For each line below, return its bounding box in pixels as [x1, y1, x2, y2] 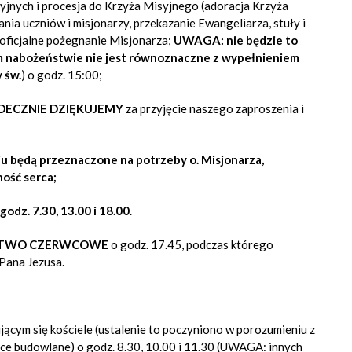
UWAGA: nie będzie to [174, 33, 298, 47]
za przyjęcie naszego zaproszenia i [126, 101, 304, 115]
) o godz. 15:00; [21, 68, 102, 82]
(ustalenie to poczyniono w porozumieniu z [93, 322, 315, 336]
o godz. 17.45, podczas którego [111, 237, 273, 251]
